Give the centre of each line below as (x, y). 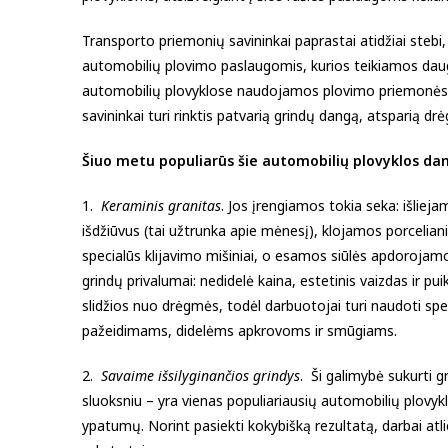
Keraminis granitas (161, 205)
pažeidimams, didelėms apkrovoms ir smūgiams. (239, 330)
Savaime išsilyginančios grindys (200, 375)
